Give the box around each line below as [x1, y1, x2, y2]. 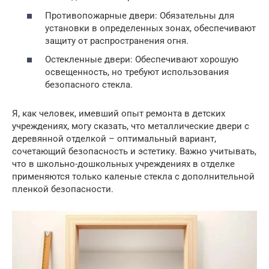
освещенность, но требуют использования [45, 67, 229, 77]
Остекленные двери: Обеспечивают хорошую [45, 54, 238, 65]
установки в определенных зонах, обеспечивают [45, 22, 256, 34]
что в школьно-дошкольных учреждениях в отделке [12, 159, 235, 169]
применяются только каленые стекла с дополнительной [12, 171, 255, 182]
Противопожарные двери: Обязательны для [45, 10, 234, 21]
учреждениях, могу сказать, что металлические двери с [12, 121, 249, 131]
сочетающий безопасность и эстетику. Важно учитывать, [12, 146, 256, 157]
